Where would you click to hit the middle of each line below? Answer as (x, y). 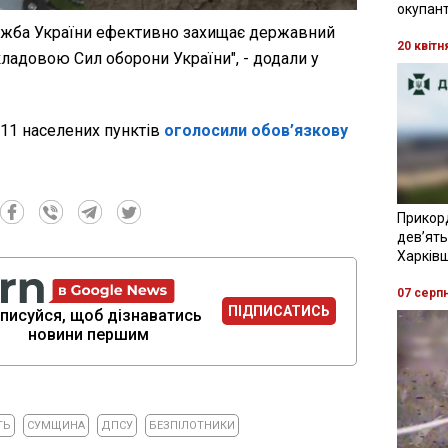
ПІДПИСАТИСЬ (279, 311)
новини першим (88, 334)
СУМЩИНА (55, 425)
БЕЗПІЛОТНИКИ (191, 425)
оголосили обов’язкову (256, 130)
